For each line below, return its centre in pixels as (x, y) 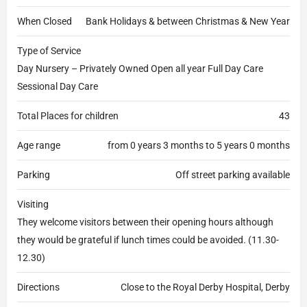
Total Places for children (68, 116)
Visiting (33, 204)
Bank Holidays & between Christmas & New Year (188, 21)
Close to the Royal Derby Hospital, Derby (205, 287)
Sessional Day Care (58, 86)
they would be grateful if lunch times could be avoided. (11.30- (148, 240)
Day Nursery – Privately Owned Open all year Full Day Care (140, 69)
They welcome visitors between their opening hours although (145, 222)
